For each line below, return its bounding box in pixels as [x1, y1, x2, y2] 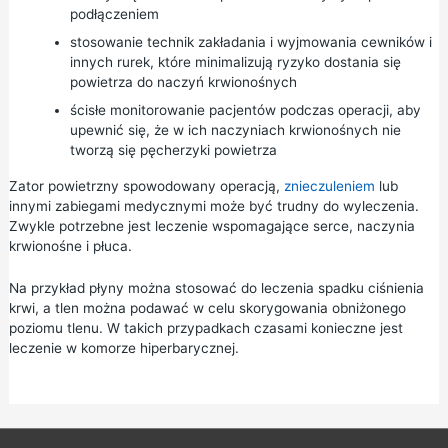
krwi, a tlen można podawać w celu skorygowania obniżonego [8, 300, 406, 317]
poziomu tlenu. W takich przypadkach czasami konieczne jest [8, 320, 403, 337]
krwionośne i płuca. [8, 238, 132, 255]
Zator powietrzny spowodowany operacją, [8, 178, 284, 195]
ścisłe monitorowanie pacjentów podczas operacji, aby [69, 102, 421, 119]
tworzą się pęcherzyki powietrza [69, 142, 277, 159]
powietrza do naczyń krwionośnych [69, 74, 297, 91]
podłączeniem [69, 6, 159, 23]
